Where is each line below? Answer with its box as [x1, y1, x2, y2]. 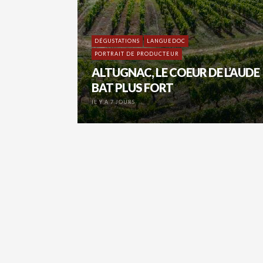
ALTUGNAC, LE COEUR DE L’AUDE [92, 65, 259, 79]
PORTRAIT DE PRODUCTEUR [95, 50, 179, 57]
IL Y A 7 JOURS [92, 98, 135, 105]
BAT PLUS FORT [92, 80, 173, 95]
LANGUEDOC [147, 37, 186, 44]
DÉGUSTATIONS [95, 37, 140, 44]
